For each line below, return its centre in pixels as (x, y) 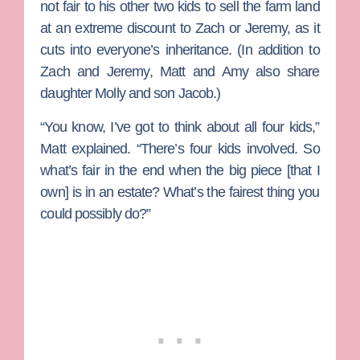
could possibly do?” (96, 213)
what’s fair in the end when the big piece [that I (180, 170)
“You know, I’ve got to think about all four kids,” (180, 127)
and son (151, 94)
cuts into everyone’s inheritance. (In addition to (180, 50)
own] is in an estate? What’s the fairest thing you (180, 192)
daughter (68, 94)
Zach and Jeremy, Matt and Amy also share (180, 72)
